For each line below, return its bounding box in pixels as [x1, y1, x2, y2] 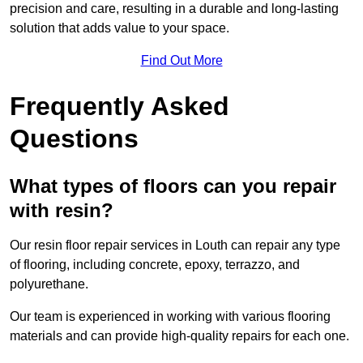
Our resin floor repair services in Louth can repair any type [10, 238, 340, 253]
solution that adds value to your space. [10, 21, 229, 36]
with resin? [10, 199, 113, 222]
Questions [10, 124, 139, 154]
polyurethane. [10, 277, 92, 292]
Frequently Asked [10, 92, 229, 122]
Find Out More [140, 53, 223, 68]
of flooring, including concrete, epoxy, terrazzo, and [10, 258, 300, 272]
